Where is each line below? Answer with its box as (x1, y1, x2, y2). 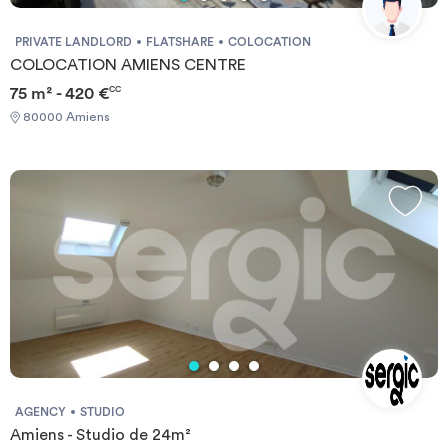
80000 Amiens (20, 111, 110, 124)
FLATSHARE (146, 35, 214, 48)
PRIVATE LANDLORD (15, 35, 132, 48)
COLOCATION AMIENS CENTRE (10, 56, 246, 73)
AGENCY (15, 406, 66, 419)
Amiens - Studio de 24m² (10, 427, 191, 444)
